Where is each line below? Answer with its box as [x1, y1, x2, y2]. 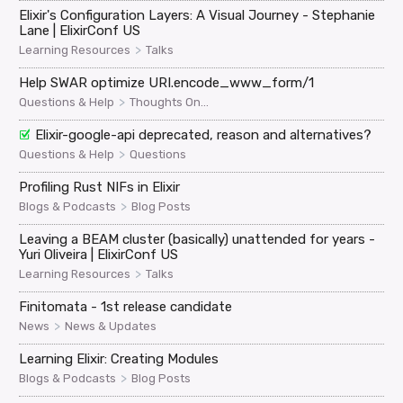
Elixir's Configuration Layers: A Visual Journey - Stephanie [19, 6, 376, 23]
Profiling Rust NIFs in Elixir [19, 178, 181, 195]
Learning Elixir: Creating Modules [19, 350, 219, 367]
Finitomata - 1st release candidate [19, 298, 233, 315]
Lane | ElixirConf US [19, 22, 141, 39]
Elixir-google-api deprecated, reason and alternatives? [34, 126, 372, 143]
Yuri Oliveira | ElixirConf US [19, 246, 179, 263]
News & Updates [65, 318, 157, 333]
